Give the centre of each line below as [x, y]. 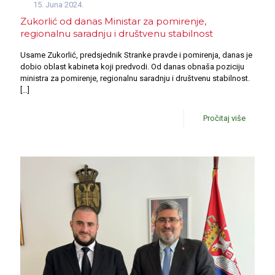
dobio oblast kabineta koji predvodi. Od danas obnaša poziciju [132, 67]
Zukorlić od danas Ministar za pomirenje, [113, 21]
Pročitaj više [224, 118]
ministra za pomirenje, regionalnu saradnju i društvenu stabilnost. [135, 79]
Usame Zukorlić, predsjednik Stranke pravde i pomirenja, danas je [136, 55]
